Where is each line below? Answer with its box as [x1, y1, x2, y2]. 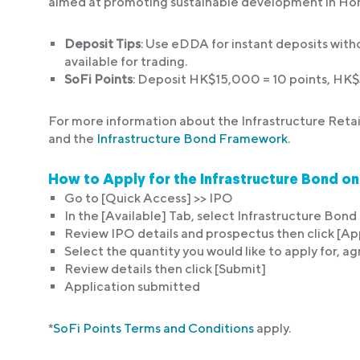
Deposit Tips [64, 35, 141, 51]
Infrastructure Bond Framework [96, 130, 288, 146]
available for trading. [64, 53, 187, 69]
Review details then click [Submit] [64, 260, 266, 276]
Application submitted [64, 278, 200, 294]
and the [48, 130, 96, 146]
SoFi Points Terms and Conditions [53, 320, 254, 336]
